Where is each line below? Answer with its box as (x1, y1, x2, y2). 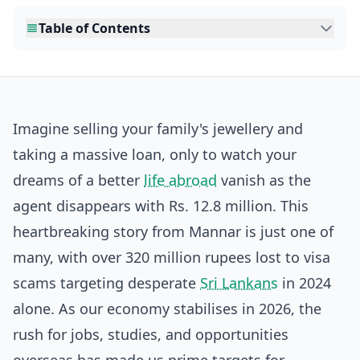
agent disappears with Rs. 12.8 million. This (13, 196, 309, 215)
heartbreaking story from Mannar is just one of (13, 222, 333, 241)
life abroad (144, 170, 217, 190)
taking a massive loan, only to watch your (13, 145, 297, 164)
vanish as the (217, 170, 311, 190)
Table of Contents (39, 19, 150, 37)
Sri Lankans (200, 273, 278, 292)
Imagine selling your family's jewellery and (13, 119, 303, 138)
